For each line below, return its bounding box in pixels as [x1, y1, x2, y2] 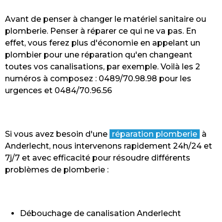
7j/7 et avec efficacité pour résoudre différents [5, 153, 190, 163]
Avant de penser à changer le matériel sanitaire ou [5, 14, 206, 24]
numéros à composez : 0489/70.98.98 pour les [5, 74, 191, 84]
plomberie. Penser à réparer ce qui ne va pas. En [5, 26, 196, 36]
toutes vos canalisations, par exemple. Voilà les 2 [5, 62, 200, 72]
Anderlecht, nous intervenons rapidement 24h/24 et [5, 141, 212, 151]
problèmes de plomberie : [5, 165, 109, 175]
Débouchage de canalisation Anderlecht [20, 209, 181, 219]
